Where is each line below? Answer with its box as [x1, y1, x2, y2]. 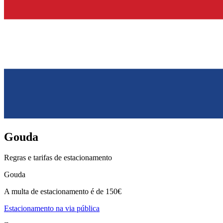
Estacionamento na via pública [4, 204, 100, 213]
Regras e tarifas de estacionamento [4, 153, 112, 162]
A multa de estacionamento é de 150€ [4, 187, 121, 196]
